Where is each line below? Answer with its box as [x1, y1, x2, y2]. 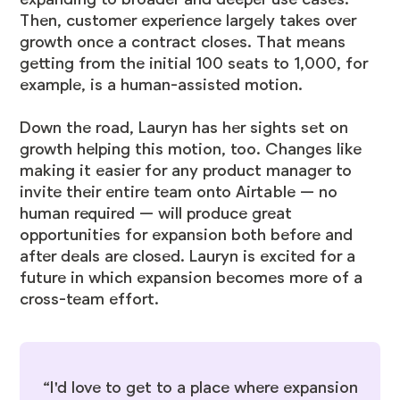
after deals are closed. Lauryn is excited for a [20, 247, 356, 266]
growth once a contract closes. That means [20, 33, 346, 52]
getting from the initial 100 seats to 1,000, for [20, 54, 369, 73]
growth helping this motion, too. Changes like [20, 140, 362, 159]
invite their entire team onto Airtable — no [20, 183, 338, 202]
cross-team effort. [20, 290, 164, 309]
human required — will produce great [20, 204, 293, 223]
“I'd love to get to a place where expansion [42, 379, 358, 397]
